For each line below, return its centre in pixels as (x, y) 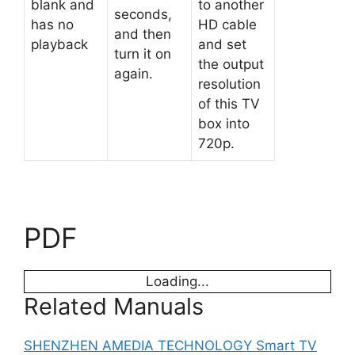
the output (231, 64)
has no (52, 24)
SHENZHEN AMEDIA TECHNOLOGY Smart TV (170, 345)
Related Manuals (114, 306)
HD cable (227, 24)
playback (59, 44)
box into (224, 123)
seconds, (143, 14)
